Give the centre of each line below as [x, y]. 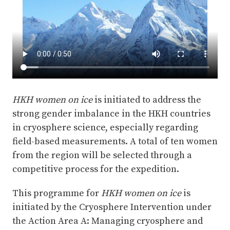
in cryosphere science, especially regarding [105, 127]
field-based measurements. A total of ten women [115, 141]
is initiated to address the [147, 100]
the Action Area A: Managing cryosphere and [108, 221]
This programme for [57, 193]
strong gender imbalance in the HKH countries [111, 113]
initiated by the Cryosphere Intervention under [112, 207]
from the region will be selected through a [102, 155]
